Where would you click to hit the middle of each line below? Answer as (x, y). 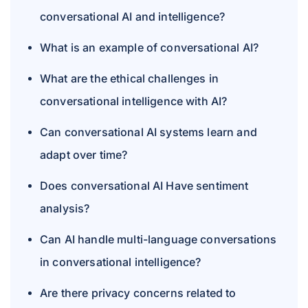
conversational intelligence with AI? (134, 101)
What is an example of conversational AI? (149, 47)
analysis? (65, 208)
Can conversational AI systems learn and (148, 132)
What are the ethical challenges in (130, 78)
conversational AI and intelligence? (133, 16)
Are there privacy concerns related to (138, 293)
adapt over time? (84, 155)
